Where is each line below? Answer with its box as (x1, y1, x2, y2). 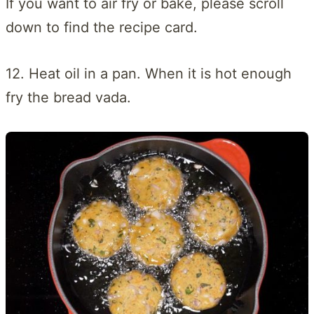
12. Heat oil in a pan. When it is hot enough (6, 64, 292, 82)
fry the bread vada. (6, 88, 131, 106)
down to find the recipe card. (6, 18, 198, 36)
